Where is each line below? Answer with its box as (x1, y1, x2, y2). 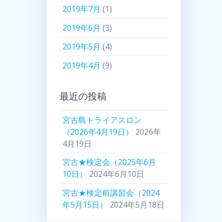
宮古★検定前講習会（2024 (62, 187, 160, 199)
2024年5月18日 (110, 199, 165, 211)
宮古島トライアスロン (62, 114, 142, 125)
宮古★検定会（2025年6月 (62, 157, 157, 168)
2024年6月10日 (89, 168, 145, 180)
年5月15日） (62, 199, 108, 211)
